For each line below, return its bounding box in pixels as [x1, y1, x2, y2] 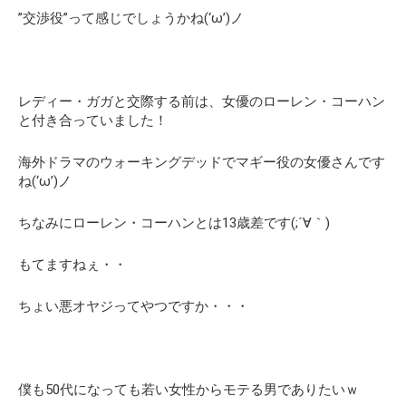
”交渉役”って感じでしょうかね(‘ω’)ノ [18, 9, 244, 26]
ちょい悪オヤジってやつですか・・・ [18, 297, 249, 314]
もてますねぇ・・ [18, 256, 127, 273]
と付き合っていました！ [18, 111, 168, 129]
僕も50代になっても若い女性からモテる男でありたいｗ [18, 381, 359, 398]
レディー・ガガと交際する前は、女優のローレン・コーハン [18, 92, 385, 110]
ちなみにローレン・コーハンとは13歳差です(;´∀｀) [18, 214, 330, 231]
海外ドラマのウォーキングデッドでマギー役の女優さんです [18, 153, 385, 170]
